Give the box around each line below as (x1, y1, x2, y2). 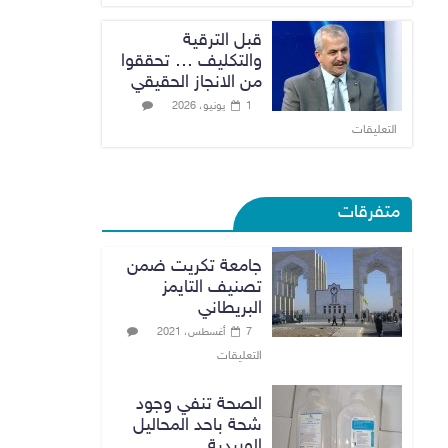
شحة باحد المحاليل (133, 414, 262, 437)
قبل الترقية (183, 29, 262, 52)
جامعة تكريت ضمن (127, 255, 262, 278)
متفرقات (338, 201, 400, 224)
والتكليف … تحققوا (121, 50, 262, 73)
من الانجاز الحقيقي (131, 71, 262, 94)
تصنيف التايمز (162, 276, 262, 299)
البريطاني (198, 297, 262, 320)
